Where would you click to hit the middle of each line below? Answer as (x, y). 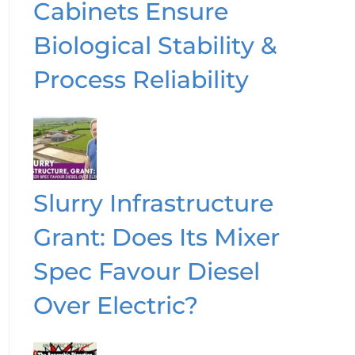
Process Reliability (141, 79)
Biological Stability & (155, 45)
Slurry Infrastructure (153, 203)
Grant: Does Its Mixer (156, 237)
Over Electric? (115, 305)
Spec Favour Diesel (146, 271)
